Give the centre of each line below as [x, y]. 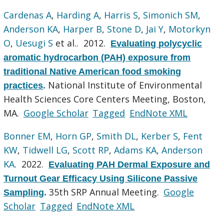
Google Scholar [56, 113]
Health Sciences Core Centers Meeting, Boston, [105, 99]
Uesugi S [34, 43]
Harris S [121, 15]
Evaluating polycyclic [156, 43]
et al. [65, 43]
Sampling [24, 192]
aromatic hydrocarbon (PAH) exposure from [97, 57]
